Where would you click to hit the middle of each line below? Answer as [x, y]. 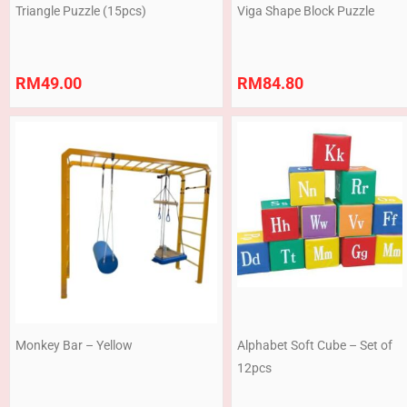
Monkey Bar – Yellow [74, 345]
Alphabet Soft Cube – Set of [315, 345]
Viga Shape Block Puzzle [306, 11]
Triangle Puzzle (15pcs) [81, 11]
